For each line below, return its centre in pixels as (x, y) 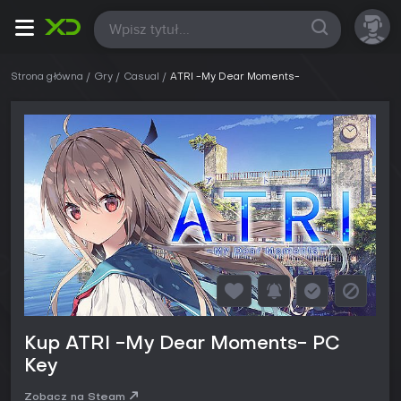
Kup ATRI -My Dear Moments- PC (182, 345)
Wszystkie (138, 27)
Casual (141, 77)
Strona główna (47, 77)
